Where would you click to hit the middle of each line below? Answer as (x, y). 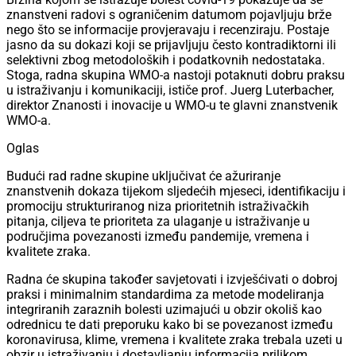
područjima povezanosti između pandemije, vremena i (158, 237)
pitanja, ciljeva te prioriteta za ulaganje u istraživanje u (158, 222)
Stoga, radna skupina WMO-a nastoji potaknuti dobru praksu (176, 75)
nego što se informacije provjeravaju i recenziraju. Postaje (168, 30)
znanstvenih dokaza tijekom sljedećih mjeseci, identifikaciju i (176, 192)
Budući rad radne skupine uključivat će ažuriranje (143, 176)
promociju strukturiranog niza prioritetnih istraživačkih (158, 207)
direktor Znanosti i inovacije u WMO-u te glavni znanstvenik (172, 106)
